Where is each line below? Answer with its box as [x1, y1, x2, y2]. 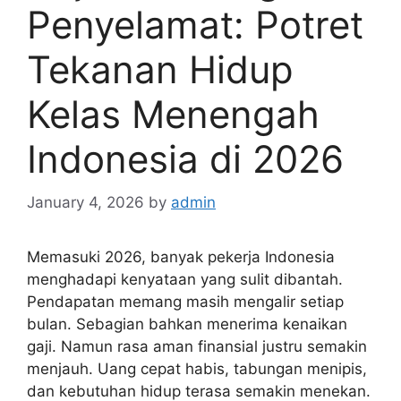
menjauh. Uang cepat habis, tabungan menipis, [27, 360, 367, 379]
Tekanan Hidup [27, 46, 294, 92]
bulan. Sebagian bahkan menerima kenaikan [27, 315, 347, 334]
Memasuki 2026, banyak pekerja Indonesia [27, 248, 335, 267]
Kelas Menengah [27, 90, 320, 137]
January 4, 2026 [27, 193, 144, 212]
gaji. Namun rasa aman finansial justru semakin [27, 337, 367, 356]
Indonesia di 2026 [27, 135, 344, 182]
